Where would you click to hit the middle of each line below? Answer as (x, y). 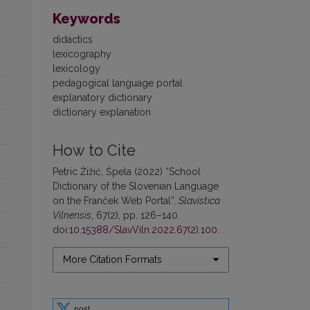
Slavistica (199, 200)
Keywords (86, 18)
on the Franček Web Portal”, (116, 200)
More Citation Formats (112, 259)
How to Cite (94, 150)
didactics (73, 39)
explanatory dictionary (102, 97)
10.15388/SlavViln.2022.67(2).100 (143, 229)
